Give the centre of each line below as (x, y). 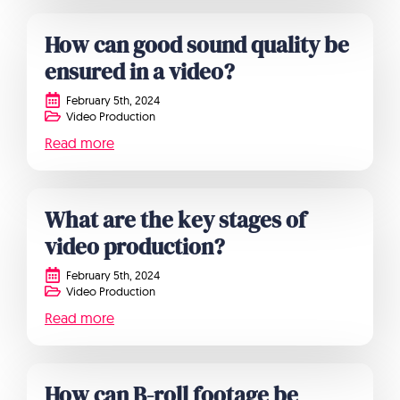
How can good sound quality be (197, 45)
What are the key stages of (175, 220)
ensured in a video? (140, 71)
